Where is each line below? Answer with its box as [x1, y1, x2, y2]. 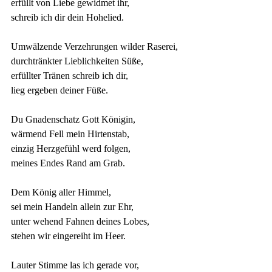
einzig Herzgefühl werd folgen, [11, 143, 131, 154]
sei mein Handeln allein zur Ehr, [11, 202, 134, 212]
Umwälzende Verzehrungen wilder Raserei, [11, 41, 178, 52]
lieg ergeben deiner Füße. [11, 85, 108, 95]
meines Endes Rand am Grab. [11, 158, 125, 168]
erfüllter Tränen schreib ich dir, [11, 70, 128, 81]
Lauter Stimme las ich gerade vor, [11, 260, 139, 270]
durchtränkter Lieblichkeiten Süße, [11, 56, 143, 66]
